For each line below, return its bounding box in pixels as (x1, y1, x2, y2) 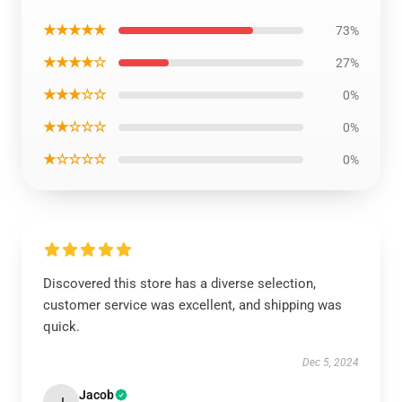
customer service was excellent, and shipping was (43, 297, 342, 313)
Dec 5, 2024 (302, 356, 359, 369)
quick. (43, 319, 80, 335)
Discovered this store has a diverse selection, (43, 275, 316, 292)
